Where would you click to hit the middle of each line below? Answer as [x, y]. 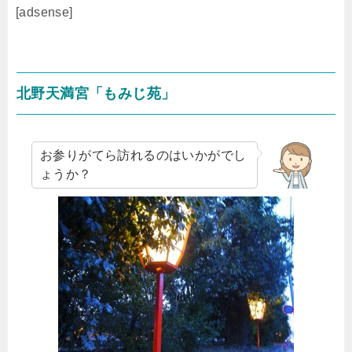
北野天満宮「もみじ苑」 [96, 93]
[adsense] [44, 12]
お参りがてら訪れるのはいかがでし [143, 155]
